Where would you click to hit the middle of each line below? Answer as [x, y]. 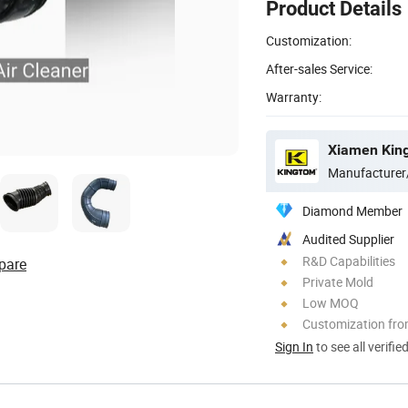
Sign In [294, 346]
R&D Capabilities [349, 260]
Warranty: [294, 97]
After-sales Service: [319, 68]
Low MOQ [331, 302]
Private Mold [338, 281]
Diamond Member [352, 210]
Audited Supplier [348, 239]
